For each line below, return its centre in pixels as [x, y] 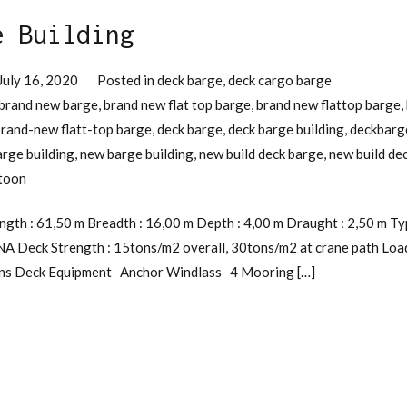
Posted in [128, 79]
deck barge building [286, 129]
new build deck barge [261, 153]
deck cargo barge [280, 79]
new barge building [137, 153]
